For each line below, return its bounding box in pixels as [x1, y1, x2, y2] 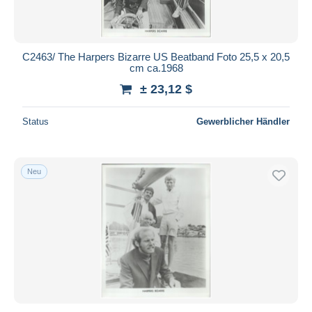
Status [22, 116, 49, 127]
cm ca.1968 [129, 61, 183, 74]
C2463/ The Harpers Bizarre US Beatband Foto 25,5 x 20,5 [22, 50, 290, 63]
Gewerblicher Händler [196, 116, 290, 127]
